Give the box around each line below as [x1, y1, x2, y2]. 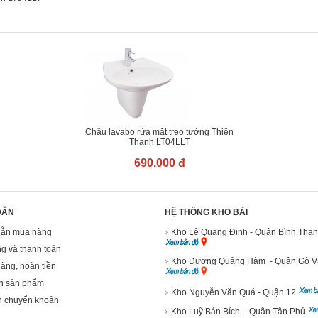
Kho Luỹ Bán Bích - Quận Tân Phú [171, 307, 307, 317]
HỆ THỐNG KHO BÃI [165, 207, 248, 217]
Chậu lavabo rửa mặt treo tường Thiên [85, 127, 234, 137]
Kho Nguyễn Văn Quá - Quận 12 [171, 287, 298, 297]
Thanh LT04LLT [129, 137, 190, 147]
